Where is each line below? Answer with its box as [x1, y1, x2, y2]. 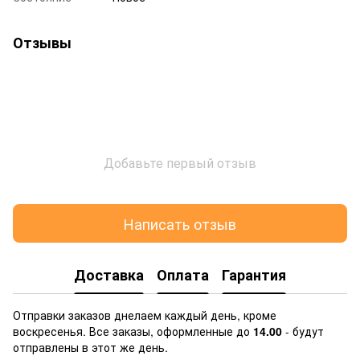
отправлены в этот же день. [13, 339, 171, 356]
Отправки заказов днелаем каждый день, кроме [13, 307, 276, 324]
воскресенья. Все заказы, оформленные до [13, 323, 253, 340]
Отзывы [13, 32, 72, 54]
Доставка [74, 264, 144, 285]
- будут [285, 323, 324, 340]
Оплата [157, 264, 209, 285]
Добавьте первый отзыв [104, 153, 256, 173]
